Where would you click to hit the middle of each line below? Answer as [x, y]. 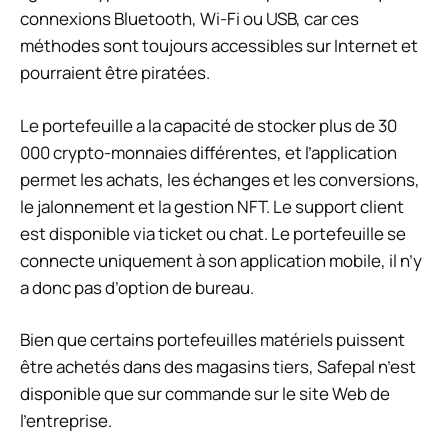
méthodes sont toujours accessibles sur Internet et [219, 46]
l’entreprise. [66, 421]
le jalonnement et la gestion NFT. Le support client [212, 206]
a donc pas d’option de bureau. [137, 287]
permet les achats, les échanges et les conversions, [220, 179]
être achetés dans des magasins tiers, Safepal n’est [218, 367]
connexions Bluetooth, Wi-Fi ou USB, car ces [189, 19]
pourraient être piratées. [115, 73]
